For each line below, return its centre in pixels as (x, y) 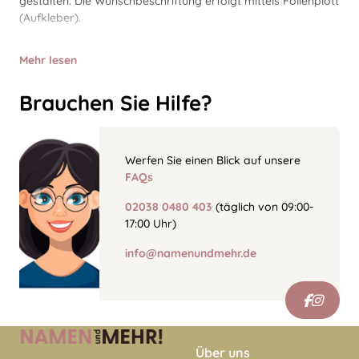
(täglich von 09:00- (263, 207)
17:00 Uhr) (151, 224)
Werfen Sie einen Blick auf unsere (213, 160)
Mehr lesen (48, 60)
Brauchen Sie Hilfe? (116, 103)
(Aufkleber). (50, 18)
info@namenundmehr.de (191, 253)
